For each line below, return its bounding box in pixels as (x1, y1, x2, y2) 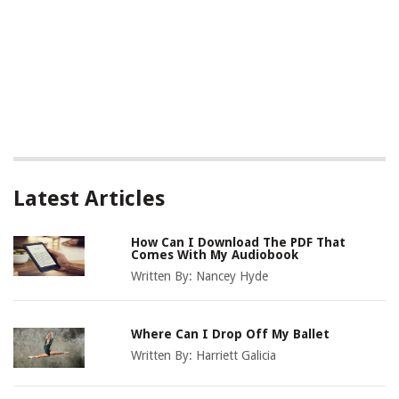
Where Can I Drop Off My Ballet (131, 326, 330, 341)
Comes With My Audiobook (131, 247, 299, 262)
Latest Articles (13, 185, 165, 211)
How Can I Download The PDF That (131, 234, 346, 249)
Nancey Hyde (196, 268, 269, 283)
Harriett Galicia (196, 347, 277, 362)
